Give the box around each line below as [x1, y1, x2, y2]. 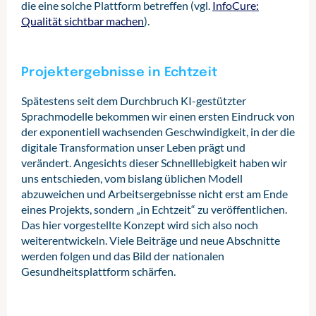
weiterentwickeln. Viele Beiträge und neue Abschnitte [21, 233, 280, 247]
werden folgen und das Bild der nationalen [21, 249, 224, 262]
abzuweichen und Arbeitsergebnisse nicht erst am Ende [21, 187, 288, 200]
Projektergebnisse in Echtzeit [21, 66, 218, 79]
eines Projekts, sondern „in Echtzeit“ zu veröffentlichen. [21, 202, 287, 216]
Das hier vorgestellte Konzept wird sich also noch [21, 218, 258, 231]
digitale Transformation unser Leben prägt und [21, 140, 245, 154]
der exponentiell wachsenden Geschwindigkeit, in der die [21, 125, 295, 138]
